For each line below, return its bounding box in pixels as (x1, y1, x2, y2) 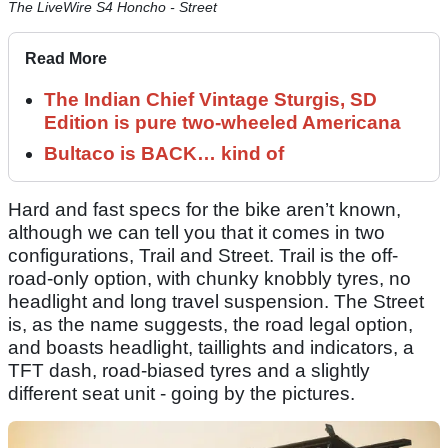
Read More (25, 50, 107, 68)
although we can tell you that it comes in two (8, 222, 385, 244)
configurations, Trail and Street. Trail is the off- (8, 245, 398, 267)
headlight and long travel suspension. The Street (8, 291, 424, 313)
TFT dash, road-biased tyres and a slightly (8, 360, 370, 382)
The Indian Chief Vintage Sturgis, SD (44, 89, 377, 111)
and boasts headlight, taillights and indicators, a (8, 337, 414, 359)
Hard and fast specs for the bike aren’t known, (8, 199, 401, 221)
